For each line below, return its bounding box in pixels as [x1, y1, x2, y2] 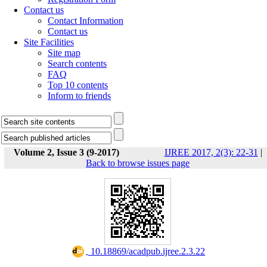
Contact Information [48, 15, 123, 26]
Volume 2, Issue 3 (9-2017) [13, 147, 119, 157]
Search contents [48, 58, 107, 69]
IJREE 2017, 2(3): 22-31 [164, 147, 258, 157]
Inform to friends [48, 91, 111, 101]
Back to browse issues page [86, 158, 190, 168]
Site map [48, 48, 80, 58]
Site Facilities [24, 37, 74, 47]
